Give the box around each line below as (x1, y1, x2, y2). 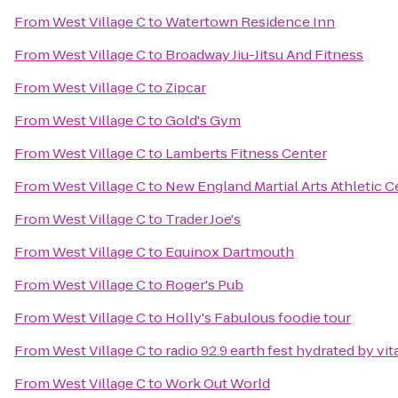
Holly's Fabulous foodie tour (165, 308, 351, 327)
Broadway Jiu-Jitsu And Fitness (165, 45, 363, 64)
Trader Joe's (165, 210, 241, 228)
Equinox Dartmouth (165, 243, 294, 261)
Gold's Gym (165, 111, 241, 130)
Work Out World (165, 374, 270, 393)
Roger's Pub (165, 275, 243, 294)
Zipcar (165, 78, 206, 97)
